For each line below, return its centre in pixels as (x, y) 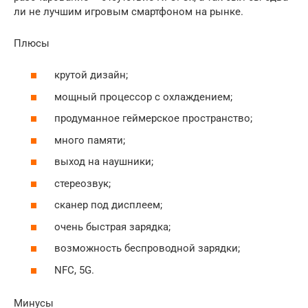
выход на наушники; (102, 162)
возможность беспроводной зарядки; (146, 248)
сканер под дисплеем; (107, 205)
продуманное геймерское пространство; (152, 118)
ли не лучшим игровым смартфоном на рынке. (129, 11)
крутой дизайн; (90, 75)
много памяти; (88, 140)
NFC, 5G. (73, 270)
